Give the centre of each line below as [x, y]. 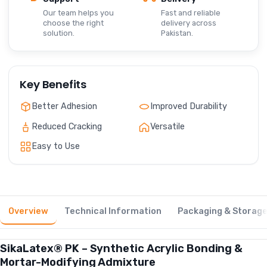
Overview [28, 212]
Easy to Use [56, 147]
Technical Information [113, 212]
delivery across [189, 23]
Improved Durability [189, 106]
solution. [59, 33]
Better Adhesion [65, 106]
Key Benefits [53, 84]
